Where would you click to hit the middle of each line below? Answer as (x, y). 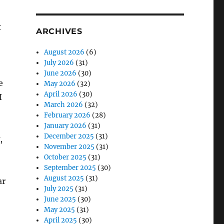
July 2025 (59, 189)
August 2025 (64, 178)
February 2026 (67, 115)
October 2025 (65, 157)
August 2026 (64, 52)
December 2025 (69, 136)
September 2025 (70, 168)
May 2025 (60, 210)
